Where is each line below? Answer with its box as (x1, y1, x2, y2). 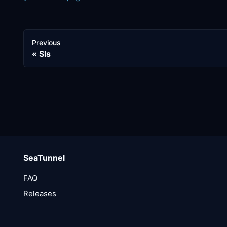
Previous (32, 37, 61, 47)
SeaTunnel (23, 153, 65, 163)
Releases (23, 188, 56, 198)
